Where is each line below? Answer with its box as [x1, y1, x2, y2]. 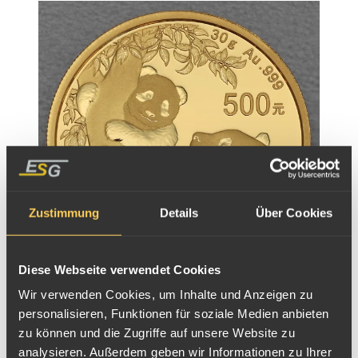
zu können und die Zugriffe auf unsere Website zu [18, 325, 295, 340]
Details [159, 205, 199, 220]
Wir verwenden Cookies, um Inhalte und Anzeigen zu [18, 287, 313, 301]
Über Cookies [255, 205, 333, 220]
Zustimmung [28, 205, 100, 220]
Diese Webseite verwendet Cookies [18, 262, 221, 276]
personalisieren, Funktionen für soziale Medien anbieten [18, 306, 329, 320]
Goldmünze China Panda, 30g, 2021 [38, 285, 223, 299]
